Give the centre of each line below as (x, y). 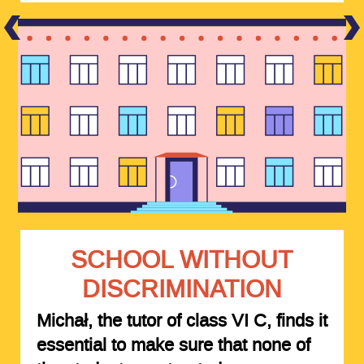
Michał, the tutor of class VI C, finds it (182, 321)
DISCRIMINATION (182, 290)
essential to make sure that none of (173, 345)
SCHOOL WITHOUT (182, 260)
